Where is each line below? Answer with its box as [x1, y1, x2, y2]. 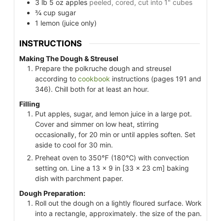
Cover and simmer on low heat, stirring [35, 119, 159, 128]
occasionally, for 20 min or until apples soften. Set [35, 130, 195, 139]
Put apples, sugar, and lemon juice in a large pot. [35, 109, 192, 118]
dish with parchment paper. [35, 174, 123, 183]
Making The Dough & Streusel [19, 54, 118, 63]
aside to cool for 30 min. [35, 140, 113, 149]
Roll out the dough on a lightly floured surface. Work [35, 199, 202, 208]
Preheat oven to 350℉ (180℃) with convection [35, 153, 189, 162]
